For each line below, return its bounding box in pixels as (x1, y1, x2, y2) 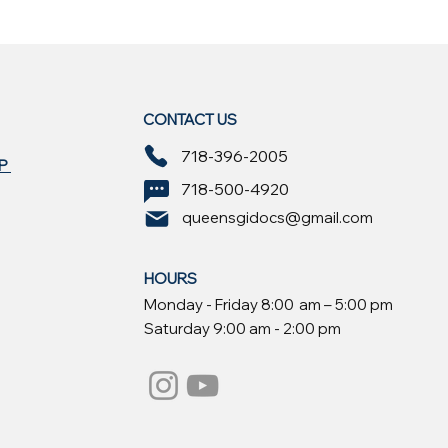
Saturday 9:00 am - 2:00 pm (144, 319, 341, 338)
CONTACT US (143, 110, 240, 129)
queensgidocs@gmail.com (182, 208, 373, 227)
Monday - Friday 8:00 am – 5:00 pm (144, 295, 393, 314)
